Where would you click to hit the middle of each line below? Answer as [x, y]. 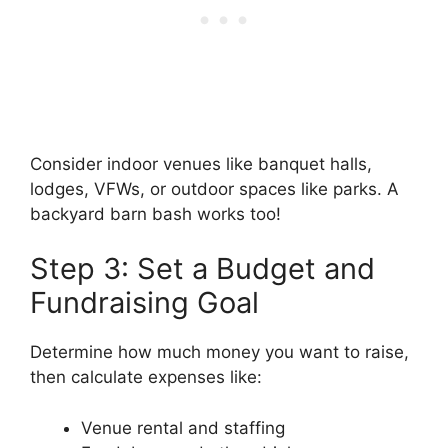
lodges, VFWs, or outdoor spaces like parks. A [214, 188]
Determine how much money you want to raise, [219, 352]
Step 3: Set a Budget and [202, 269]
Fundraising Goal [144, 303]
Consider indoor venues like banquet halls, [201, 163]
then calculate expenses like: [146, 377]
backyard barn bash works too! [155, 213]
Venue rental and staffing [183, 427]
